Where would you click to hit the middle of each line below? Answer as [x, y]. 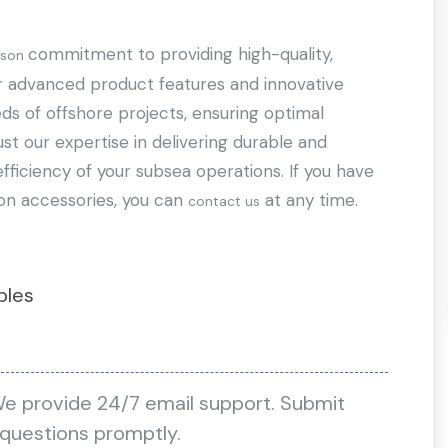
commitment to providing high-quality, [180, 54]
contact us [224, 201]
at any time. [309, 200]
